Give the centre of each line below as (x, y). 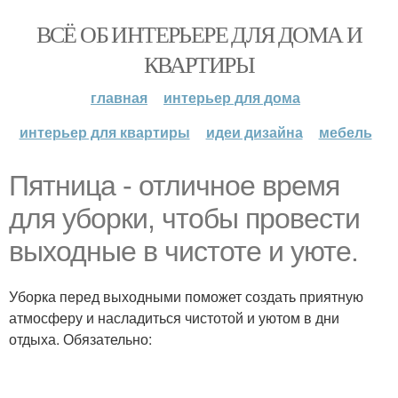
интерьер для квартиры (104, 132)
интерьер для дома (232, 97)
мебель (345, 132)
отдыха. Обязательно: (80, 339)
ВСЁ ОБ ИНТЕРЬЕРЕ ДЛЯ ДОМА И (199, 34)
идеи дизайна (254, 132)
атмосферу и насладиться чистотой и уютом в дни (174, 318)
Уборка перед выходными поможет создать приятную (186, 296)
